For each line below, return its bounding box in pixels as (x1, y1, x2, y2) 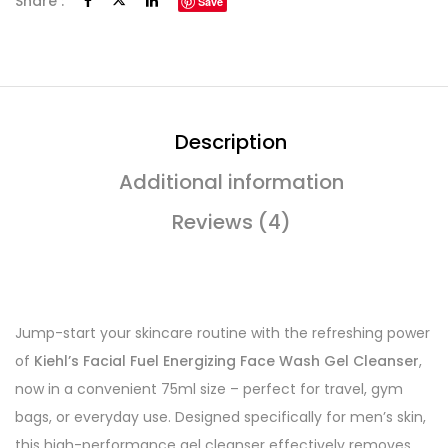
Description (175, 128, 287, 156)
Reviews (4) (171, 208, 291, 236)
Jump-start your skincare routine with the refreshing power (15, 323, 430, 343)
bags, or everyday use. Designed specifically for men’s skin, (15, 407, 426, 427)
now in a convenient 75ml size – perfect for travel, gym (15, 379, 403, 399)
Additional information (118, 168, 344, 196)
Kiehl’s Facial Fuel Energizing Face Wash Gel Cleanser (34, 351, 419, 371)
